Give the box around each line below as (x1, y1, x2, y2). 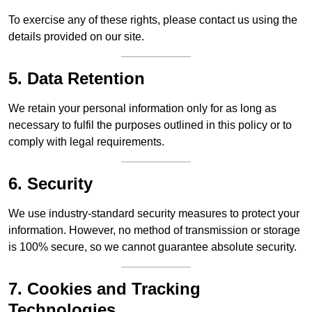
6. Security (8, 174, 93, 194)
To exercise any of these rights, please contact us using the (8, 14, 297, 26)
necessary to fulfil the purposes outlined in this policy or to (8, 119, 292, 132)
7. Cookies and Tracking (8, 279, 201, 299)
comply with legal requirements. (8, 136, 164, 148)
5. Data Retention (8, 69, 145, 88)
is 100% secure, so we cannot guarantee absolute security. (8, 241, 297, 253)
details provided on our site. (8, 31, 144, 43)
